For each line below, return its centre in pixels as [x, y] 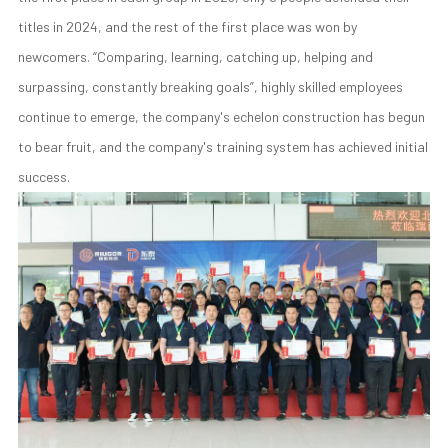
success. [43, 176]
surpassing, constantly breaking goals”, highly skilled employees [210, 86]
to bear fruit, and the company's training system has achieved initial [222, 146]
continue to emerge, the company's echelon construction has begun [221, 116]
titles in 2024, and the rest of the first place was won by [187, 26]
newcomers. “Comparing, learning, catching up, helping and [195, 56]
